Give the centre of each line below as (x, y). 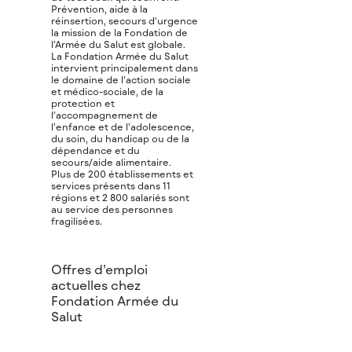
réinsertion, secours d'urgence (125, 21)
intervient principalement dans (125, 68)
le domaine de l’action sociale (121, 80)
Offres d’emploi (99, 269)
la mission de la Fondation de (119, 33)
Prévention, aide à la (99, 9)
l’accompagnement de (104, 115)
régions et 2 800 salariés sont (120, 198)
